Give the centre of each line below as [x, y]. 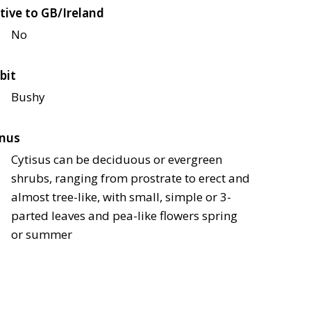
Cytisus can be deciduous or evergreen [117, 159]
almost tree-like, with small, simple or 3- [121, 196]
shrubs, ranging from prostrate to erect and [131, 178]
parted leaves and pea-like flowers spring [124, 215]
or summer [42, 234]
